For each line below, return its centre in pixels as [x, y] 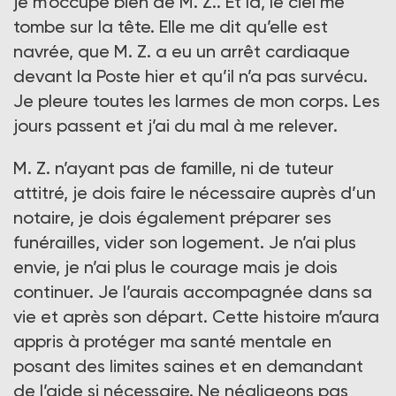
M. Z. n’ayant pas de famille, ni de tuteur [174, 168]
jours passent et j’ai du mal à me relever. [175, 126]
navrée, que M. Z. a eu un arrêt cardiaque [182, 52]
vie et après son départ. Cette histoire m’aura [196, 317]
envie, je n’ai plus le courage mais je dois [175, 267]
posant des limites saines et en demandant [188, 366]
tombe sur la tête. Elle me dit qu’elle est [171, 27]
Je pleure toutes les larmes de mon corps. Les [197, 101]
